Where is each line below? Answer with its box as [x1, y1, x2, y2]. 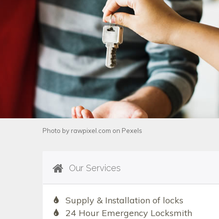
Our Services [66, 163, 121, 174]
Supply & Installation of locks [65, 195, 183, 206]
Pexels [122, 127, 142, 135]
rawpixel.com [71, 127, 111, 135]
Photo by [43, 127, 71, 135]
